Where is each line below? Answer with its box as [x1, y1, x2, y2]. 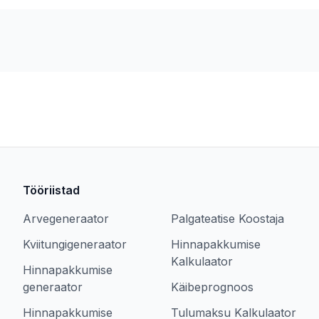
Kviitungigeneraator [23, 237, 127, 251]
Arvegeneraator [23, 211, 109, 226]
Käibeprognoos [171, 280, 253, 294]
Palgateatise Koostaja [171, 211, 284, 226]
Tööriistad [23, 183, 80, 197]
